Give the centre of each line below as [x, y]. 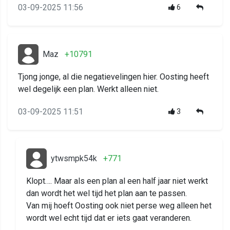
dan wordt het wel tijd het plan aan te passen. [107, 194]
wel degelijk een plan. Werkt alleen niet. [88, 89]
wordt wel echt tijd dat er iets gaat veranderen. [109, 218]
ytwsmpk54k [74, 159]
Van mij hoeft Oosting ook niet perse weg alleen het [119, 206]
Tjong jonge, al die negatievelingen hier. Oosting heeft [113, 77]
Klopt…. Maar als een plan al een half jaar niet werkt [117, 181]
